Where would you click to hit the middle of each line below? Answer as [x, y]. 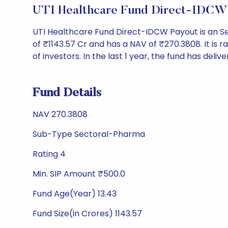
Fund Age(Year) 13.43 [75, 194]
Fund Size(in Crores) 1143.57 [87, 213]
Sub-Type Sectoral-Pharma [89, 134]
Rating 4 [49, 154]
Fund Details [67, 93]
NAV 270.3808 [60, 114]
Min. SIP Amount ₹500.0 [79, 174]
